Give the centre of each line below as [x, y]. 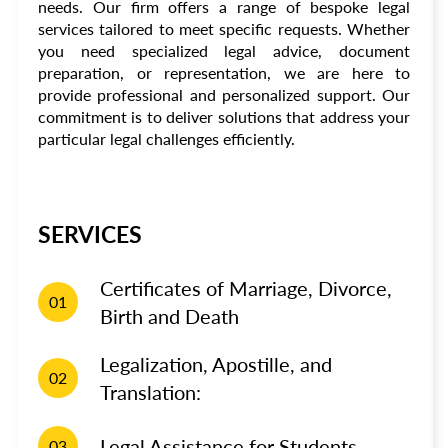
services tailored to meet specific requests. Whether [224, 28]
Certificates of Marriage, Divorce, [246, 288]
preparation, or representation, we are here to [224, 72]
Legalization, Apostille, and [216, 364]
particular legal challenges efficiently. [166, 138]
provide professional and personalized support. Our [224, 94]
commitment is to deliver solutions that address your [224, 116]
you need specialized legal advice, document [224, 50]
